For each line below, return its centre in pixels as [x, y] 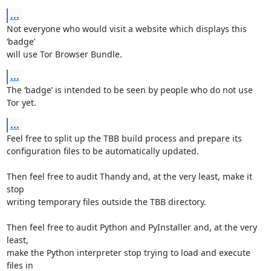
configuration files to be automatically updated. [103, 151]
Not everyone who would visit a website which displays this [126, 29]
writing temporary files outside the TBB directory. [106, 202]
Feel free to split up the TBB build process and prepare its [124, 138]
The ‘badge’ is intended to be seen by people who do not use [129, 90]
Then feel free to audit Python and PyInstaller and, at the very [132, 227]
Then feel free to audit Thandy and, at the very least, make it [129, 176]
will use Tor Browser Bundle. [64, 54]
